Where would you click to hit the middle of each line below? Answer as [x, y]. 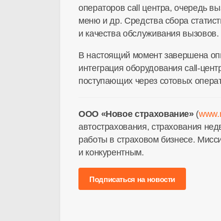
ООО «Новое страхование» [136, 114]
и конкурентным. [111, 152]
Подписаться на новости [132, 179]
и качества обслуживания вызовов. [149, 34]
